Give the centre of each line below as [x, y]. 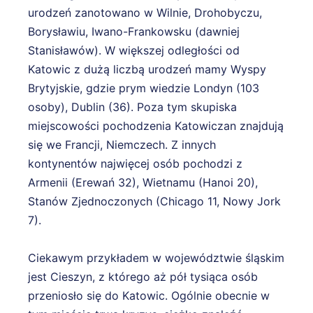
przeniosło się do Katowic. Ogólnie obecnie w [149, 296]
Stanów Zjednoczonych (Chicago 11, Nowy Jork [154, 202]
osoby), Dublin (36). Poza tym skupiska [132, 107]
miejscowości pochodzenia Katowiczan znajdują [156, 126]
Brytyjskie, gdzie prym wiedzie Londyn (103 [144, 88]
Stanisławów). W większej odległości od [134, 51]
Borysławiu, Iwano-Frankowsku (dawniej [134, 32]
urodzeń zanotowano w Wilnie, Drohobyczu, [145, 13]
